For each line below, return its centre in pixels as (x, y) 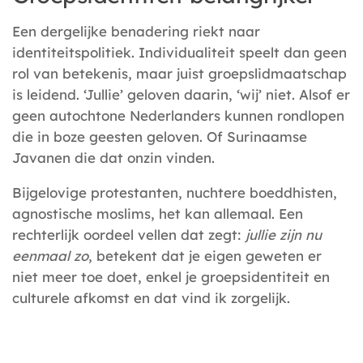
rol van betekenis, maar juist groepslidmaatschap (179, 74)
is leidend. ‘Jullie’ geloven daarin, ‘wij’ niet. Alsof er (181, 95)
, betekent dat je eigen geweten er (205, 256)
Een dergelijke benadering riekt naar (136, 32)
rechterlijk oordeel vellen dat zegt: (129, 235)
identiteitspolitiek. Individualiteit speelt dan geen (179, 53)
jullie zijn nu (284, 235)
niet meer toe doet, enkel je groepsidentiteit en (171, 277)
